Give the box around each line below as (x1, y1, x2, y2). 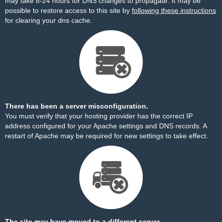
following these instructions (132, 6, 216, 14)
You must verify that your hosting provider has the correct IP (5, 112, 193, 120)
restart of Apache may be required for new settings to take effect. (5, 132, 208, 140)
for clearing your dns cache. (5, 16, 92, 24)
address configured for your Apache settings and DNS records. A (5, 122, 207, 130)
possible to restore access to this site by (5, 6, 132, 14)
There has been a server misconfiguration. (5, 102, 148, 110)
